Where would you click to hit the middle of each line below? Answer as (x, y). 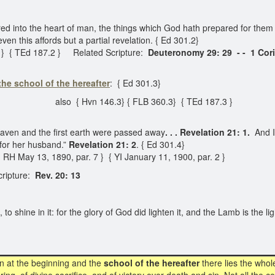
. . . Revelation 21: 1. (207, 132)
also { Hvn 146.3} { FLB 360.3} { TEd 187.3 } (137, 101)
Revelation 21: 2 (103, 144)
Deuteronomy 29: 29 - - (197, 52)
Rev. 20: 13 (56, 175)
